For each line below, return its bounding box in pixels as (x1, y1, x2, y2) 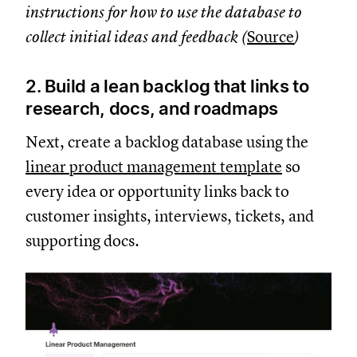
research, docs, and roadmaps (25, 97, 278, 119)
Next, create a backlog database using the (25, 131, 308, 152)
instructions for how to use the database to (25, 2, 302, 22)
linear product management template (25, 156, 282, 177)
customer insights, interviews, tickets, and (25, 206, 314, 226)
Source (247, 26, 294, 47)
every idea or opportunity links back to (25, 181, 289, 202)
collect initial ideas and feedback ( (25, 26, 247, 47)
